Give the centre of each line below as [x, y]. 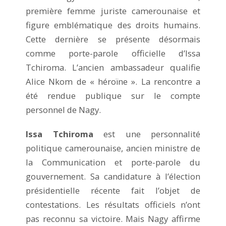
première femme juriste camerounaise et [113, 11]
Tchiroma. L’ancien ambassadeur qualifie [113, 67]
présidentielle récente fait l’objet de [113, 190]
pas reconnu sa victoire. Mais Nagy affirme [113, 218]
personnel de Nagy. [63, 109]
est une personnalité [147, 134]
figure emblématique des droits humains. [113, 25]
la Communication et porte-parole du [113, 162]
